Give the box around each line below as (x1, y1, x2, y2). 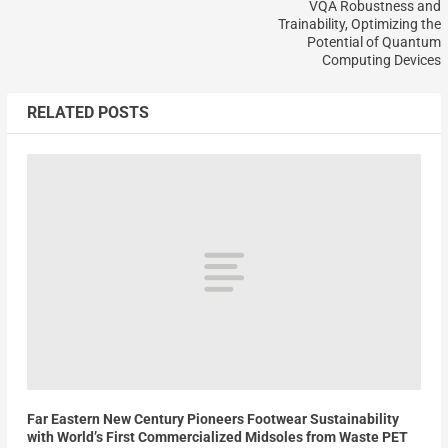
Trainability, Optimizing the (278, 15, 442, 32)
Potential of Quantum (307, 33, 442, 50)
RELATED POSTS (26, 102, 149, 122)
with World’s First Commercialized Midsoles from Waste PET (26, 429, 408, 446)
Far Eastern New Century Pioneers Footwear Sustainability (26, 411, 399, 428)
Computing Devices (322, 51, 442, 68)
